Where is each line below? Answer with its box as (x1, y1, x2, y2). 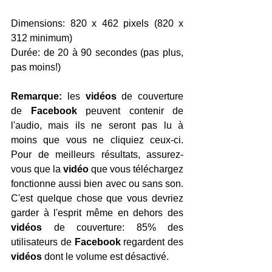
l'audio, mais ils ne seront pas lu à (11, 120, 183, 131)
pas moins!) (11, 61, 61, 72)
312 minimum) (11, 32, 72, 43)
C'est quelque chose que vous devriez (11, 192, 183, 203)
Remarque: (11, 90, 62, 101)
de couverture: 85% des (53, 222, 183, 233)
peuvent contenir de (86, 105, 183, 116)
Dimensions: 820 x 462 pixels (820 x (11, 18, 183, 29)
